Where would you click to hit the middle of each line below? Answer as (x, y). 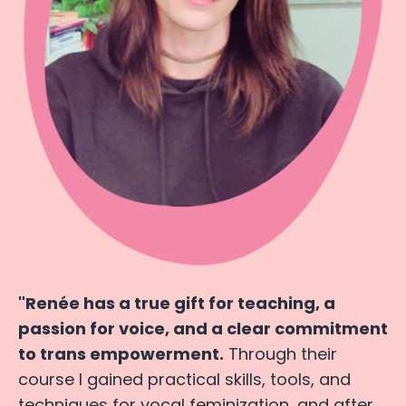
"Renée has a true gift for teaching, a (177, 303)
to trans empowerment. (121, 353)
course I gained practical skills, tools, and (184, 379)
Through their (280, 353)
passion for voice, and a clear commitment (203, 328)
